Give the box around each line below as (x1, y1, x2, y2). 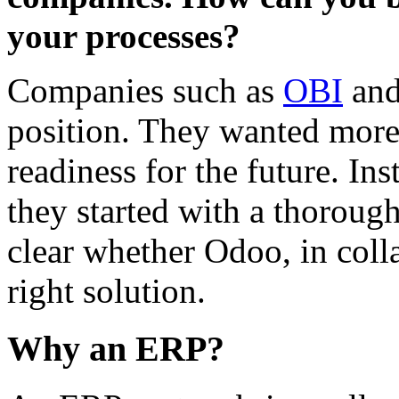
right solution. (7, 272, 206, 311)
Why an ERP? (7, 328, 224, 369)
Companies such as (7, 71, 283, 110)
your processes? (7, 17, 240, 56)
